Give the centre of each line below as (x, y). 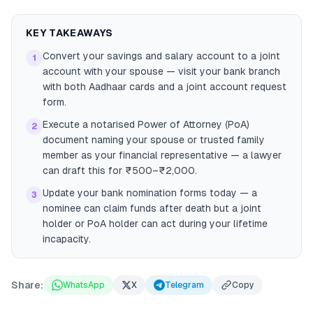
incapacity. (67, 239)
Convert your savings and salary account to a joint (161, 56)
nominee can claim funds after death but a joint (152, 208)
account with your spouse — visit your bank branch (161, 71)
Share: (27, 285)
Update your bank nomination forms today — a (150, 193)
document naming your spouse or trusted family (154, 140)
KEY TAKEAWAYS (70, 33)
